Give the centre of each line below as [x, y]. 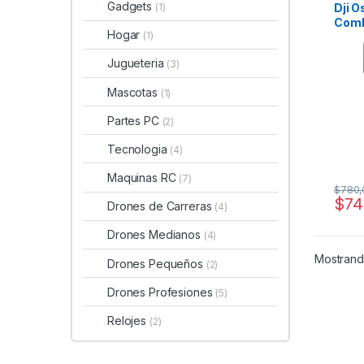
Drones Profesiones [162, 292]
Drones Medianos [156, 235]
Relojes [128, 321]
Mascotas [134, 92]
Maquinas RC [143, 178]
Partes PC [135, 120]
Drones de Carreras [161, 206]
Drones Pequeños [157, 263]
